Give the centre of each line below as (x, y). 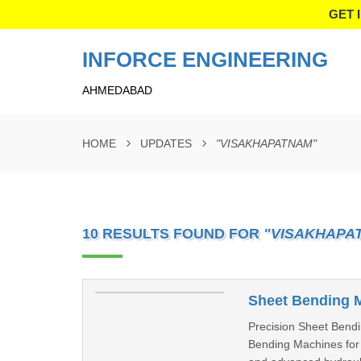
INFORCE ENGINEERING (205, 60)
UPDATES (166, 143)
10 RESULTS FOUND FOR (173, 234)
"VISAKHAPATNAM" (266, 143)
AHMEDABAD (117, 90)
